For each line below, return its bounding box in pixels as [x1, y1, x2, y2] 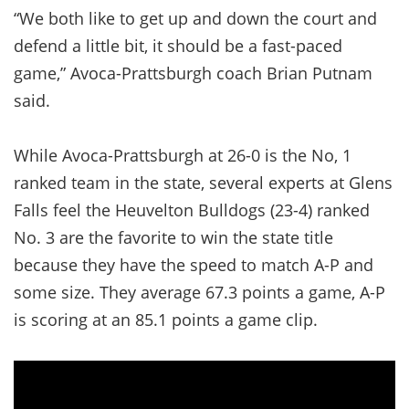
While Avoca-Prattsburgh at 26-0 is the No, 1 [14, 143, 351, 166]
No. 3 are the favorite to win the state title [14, 225, 333, 248]
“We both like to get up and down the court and [14, 6, 377, 29]
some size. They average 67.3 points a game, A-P [14, 280, 385, 303]
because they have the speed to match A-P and [14, 253, 373, 276]
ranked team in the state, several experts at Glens [14, 171, 393, 194]
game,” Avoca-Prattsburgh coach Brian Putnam [14, 61, 372, 84]
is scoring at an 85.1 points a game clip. [14, 308, 318, 330]
